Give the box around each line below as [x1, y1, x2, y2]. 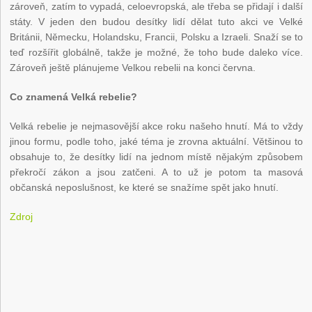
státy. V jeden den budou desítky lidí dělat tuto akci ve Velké [10, 16, 303, 28]
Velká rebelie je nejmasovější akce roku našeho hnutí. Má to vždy [10, 120, 303, 132]
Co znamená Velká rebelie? [10, 91, 138, 103]
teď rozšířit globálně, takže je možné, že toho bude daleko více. [10, 47, 303, 58]
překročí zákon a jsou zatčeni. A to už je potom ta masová [10, 166, 303, 178]
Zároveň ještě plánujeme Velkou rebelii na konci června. [10, 62, 256, 74]
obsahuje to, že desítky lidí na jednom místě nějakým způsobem [10, 151, 303, 163]
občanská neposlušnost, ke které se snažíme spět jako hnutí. [10, 182, 279, 194]
